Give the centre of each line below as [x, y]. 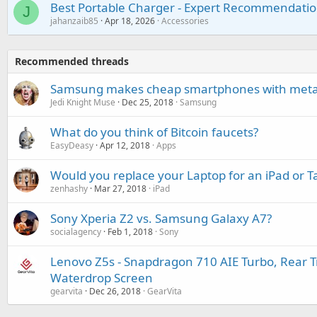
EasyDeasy [72, 145]
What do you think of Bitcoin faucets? [154, 132]
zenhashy [69, 188]
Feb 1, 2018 [130, 231]
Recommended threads [72, 61]
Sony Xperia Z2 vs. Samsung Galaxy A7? [161, 218]
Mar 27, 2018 [120, 188]
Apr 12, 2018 [125, 145]
